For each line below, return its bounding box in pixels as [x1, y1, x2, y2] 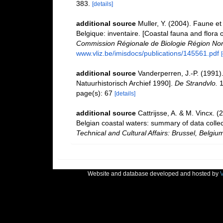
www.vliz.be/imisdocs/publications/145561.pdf [76, 49, 219, 57]
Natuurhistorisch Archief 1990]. [76, 79, 175, 87]
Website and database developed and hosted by [87, 170, 220, 177]
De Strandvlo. [174, 79, 218, 87]
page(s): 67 [76, 89, 114, 97]
